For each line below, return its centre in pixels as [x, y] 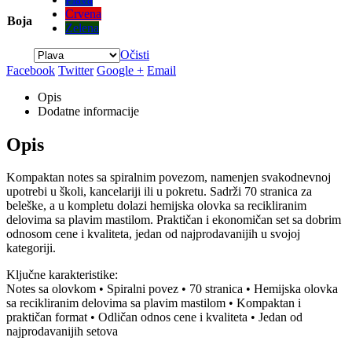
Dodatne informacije [88, 111]
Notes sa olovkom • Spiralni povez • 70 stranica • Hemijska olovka [172, 289]
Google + [120, 70]
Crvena [83, 13]
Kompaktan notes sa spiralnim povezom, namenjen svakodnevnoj [169, 178]
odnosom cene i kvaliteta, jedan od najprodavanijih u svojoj [153, 234]
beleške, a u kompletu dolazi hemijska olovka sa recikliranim [156, 206]
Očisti [135, 54]
